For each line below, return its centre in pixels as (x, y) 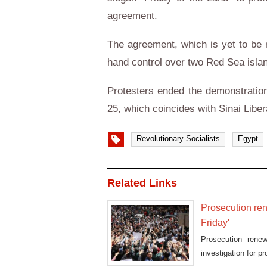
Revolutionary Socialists (178, 138)
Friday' (215, 222)
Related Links (142, 183)
